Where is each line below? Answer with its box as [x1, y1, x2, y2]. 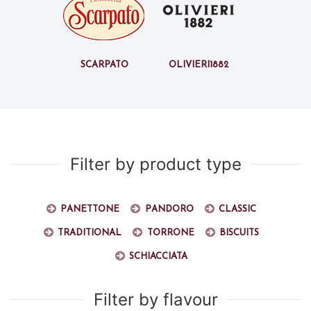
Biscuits [219, 225, 259, 239]
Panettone [60, 201, 120, 215]
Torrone [146, 225, 194, 239]
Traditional [58, 225, 122, 239]
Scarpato [80, 57, 128, 71]
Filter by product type [69, 154, 242, 174]
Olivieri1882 [169, 57, 228, 71]
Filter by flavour [93, 289, 218, 310]
